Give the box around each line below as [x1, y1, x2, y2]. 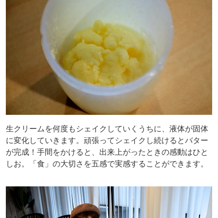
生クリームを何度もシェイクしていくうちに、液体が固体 [6, 122, 208, 134]
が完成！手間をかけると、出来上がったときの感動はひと [6, 145, 208, 157]
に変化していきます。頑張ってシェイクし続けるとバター [6, 134, 208, 145]
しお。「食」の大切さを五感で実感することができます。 [6, 157, 208, 169]
